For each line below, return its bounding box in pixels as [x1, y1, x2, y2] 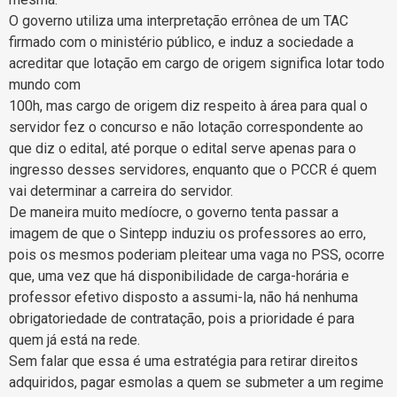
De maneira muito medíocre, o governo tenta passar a [9, 203, 339, 221]
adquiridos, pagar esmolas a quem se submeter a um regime [9, 373, 384, 391]
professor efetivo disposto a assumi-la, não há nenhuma [9, 288, 358, 306]
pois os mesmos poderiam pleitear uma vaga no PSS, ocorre [9, 245, 385, 263]
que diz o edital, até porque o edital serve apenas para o [9, 139, 356, 157]
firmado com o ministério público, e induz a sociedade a [9, 33, 354, 51]
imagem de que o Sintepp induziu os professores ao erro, [9, 224, 366, 242]
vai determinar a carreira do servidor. [9, 182, 233, 199]
